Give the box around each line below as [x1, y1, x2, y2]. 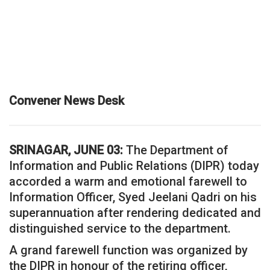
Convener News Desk [9, 93, 124, 108]
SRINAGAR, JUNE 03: [9, 142, 123, 157]
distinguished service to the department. [9, 221, 231, 236]
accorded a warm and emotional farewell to [9, 174, 247, 189]
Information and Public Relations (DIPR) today [9, 158, 259, 173]
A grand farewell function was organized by [9, 242, 248, 257]
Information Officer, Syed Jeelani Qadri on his [9, 189, 257, 204]
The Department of [123, 142, 228, 157]
